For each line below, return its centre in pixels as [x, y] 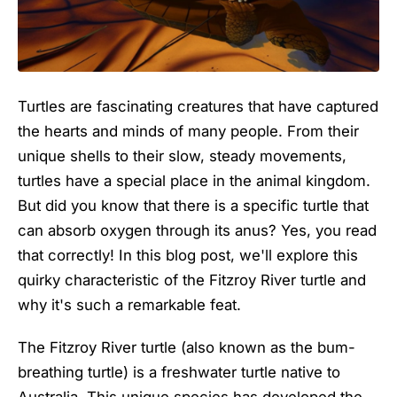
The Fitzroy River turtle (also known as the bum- [187, 347]
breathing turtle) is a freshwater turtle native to [179, 372]
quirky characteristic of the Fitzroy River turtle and [192, 280]
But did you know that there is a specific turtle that [193, 205]
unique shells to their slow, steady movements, [182, 156]
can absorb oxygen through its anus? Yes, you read [197, 230]
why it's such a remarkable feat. [129, 304]
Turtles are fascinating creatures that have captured [198, 106]
